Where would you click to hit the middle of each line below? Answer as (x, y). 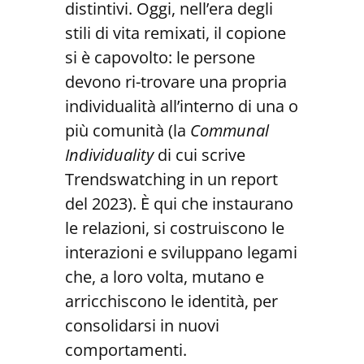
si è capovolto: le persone (160, 58)
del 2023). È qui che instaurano (179, 204)
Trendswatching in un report (171, 180)
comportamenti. (126, 350)
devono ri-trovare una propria (176, 82)
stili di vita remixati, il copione (175, 33)
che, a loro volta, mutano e (165, 277)
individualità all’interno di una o (182, 106)
